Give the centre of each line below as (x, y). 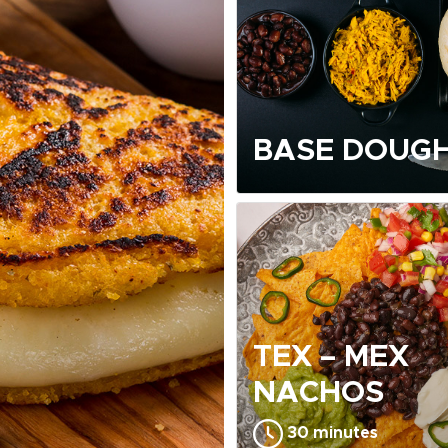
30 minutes (330, 433)
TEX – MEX (331, 357)
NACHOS (318, 393)
